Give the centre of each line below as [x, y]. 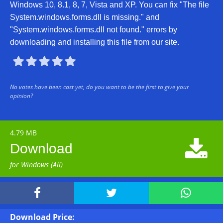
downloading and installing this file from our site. [95, 42]
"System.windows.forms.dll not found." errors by [94, 30]
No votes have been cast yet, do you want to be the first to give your [100, 87]
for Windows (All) [36, 165]
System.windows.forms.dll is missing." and [85, 17]
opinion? [21, 96]
